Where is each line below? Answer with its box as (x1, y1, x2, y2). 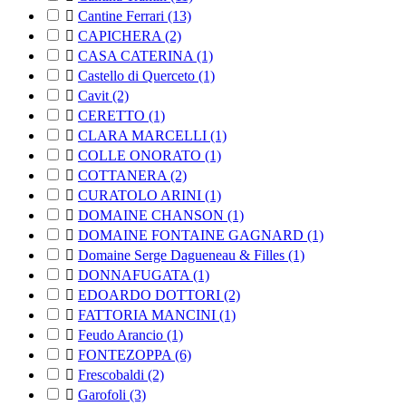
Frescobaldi (78, 367, 148, 383)
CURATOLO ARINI (78, 188, 205, 204)
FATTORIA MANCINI (78, 307, 219, 324)
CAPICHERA (78, 28, 165, 44)
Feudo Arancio (78, 327, 167, 343)
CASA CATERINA (78, 48, 197, 64)
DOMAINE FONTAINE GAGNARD (78, 227, 307, 244)
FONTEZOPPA (78, 347, 175, 363)
